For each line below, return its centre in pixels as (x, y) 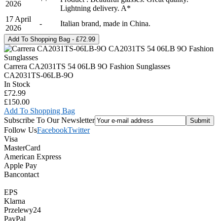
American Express (33, 156)
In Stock (17, 84)
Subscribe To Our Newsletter (49, 120)
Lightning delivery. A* (95, 8)
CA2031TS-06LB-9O (39, 75)
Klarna (15, 201)
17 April (18, 19)
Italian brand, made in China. (105, 23)
